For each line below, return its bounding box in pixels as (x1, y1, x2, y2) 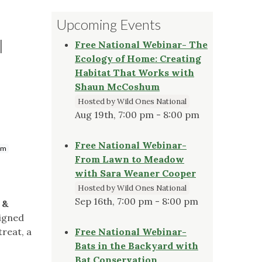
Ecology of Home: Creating (75, 52, 201, 64)
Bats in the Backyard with (75, 239, 198, 251)
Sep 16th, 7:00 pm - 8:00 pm (75, 195, 198, 207)
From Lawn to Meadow (75, 153, 184, 165)
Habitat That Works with (75, 66, 194, 78)
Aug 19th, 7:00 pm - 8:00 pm (75, 108, 199, 120)
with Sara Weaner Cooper (75, 167, 196, 179)
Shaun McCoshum (75, 80, 160, 92)
